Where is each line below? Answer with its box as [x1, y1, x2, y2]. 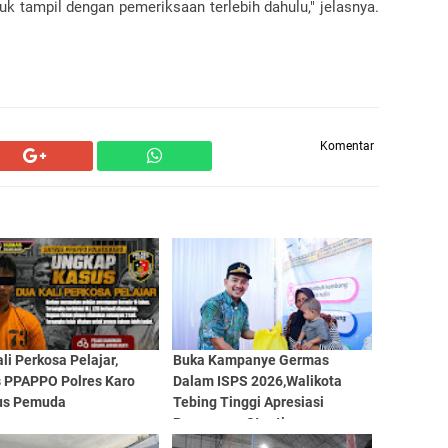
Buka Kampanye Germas [172, 352, 329, 368]
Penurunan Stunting [172, 415, 301, 431]
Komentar [320, 139, 374, 153]
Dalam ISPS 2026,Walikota [172, 373, 342, 389]
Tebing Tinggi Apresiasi [172, 394, 324, 410]
